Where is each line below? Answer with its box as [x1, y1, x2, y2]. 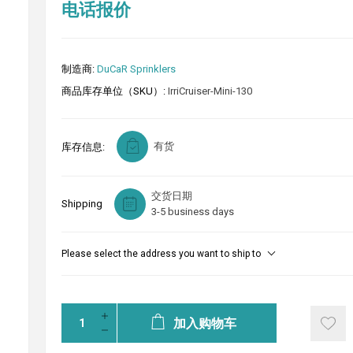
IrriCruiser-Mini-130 [167, 85, 252, 97]
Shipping [61, 198, 102, 210]
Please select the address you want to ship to [61, 248, 261, 259]
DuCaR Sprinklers [96, 63, 176, 75]
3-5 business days [150, 206, 234, 217]
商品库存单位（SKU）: [61, 85, 165, 97]
